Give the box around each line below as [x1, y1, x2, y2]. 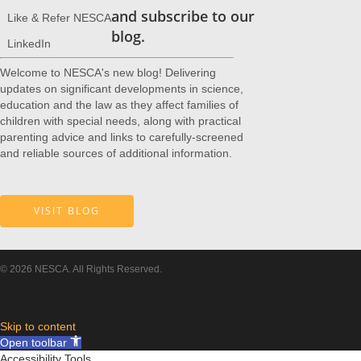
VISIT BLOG [34, 204, 100, 218]
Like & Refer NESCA [7, 10, 111, 24]
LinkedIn [7, 36, 51, 50]
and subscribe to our [111, 6, 255, 27]
